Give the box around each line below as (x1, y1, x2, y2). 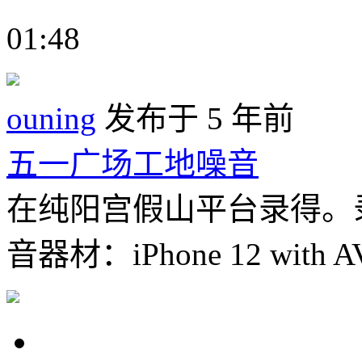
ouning (6, 100, 96, 136)
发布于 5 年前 (96, 100, 294, 136)
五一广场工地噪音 (6, 145, 259, 181)
